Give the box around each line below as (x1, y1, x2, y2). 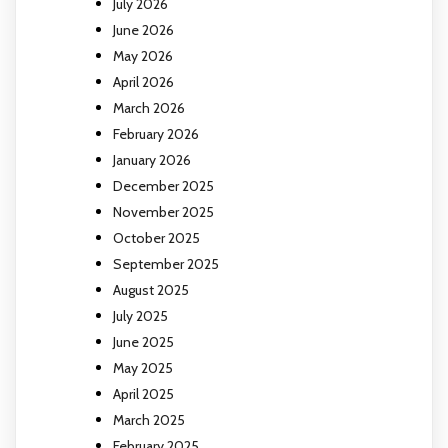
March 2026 (113, 99, 185, 118)
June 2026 (113, 21, 174, 40)
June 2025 (113, 333, 174, 352)
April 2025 (113, 385, 174, 404)
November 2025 (113, 203, 214, 222)
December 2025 (113, 177, 214, 196)
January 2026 (113, 151, 191, 170)
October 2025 (113, 229, 200, 248)
